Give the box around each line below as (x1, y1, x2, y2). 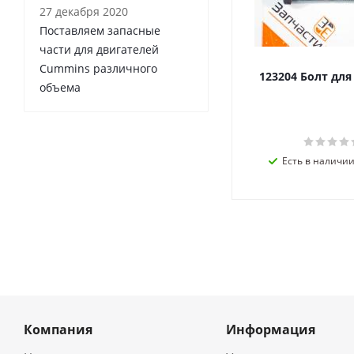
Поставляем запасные (40, 23, 160, 38)
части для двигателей (40, 42, 159, 57)
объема (40, 80, 81, 95)
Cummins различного (40, 61, 157, 76)
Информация (225, 321, 315, 338)
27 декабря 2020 (40, 4, 128, 19)
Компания (24, 321, 92, 338)
